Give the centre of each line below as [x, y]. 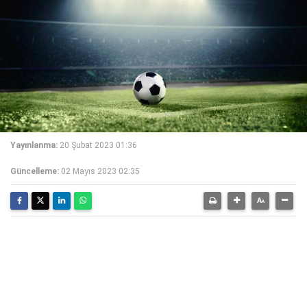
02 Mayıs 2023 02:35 [100, 171]
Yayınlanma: [34, 145]
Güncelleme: [35, 171]
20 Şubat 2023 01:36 [98, 145]
